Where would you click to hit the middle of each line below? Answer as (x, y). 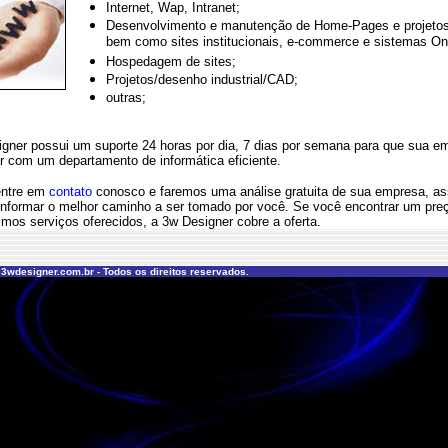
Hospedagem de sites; (171, 61)
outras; (126, 97)
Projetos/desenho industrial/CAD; (202, 79)
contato (70, 191)
